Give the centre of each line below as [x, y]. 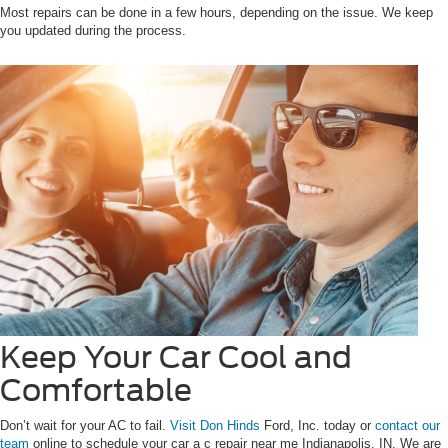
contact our [407, 425]
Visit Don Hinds [215, 425]
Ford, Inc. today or [317, 425]
